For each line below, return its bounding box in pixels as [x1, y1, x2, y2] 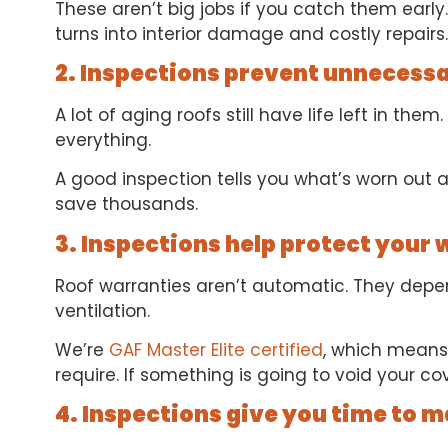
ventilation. [55, 298, 150, 323]
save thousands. [55, 192, 198, 217]
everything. [55, 127, 151, 152]
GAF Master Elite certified [109, 338, 323, 363]
